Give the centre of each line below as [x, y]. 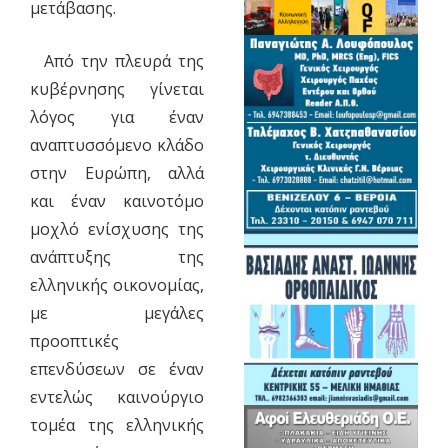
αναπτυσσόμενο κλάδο [117, 144]
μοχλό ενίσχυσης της [117, 228]
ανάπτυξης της [117, 256]
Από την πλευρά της [117, 60]
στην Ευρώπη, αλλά [117, 172]
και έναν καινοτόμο [117, 200]
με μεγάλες [117, 312]
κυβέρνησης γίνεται [117, 88]
